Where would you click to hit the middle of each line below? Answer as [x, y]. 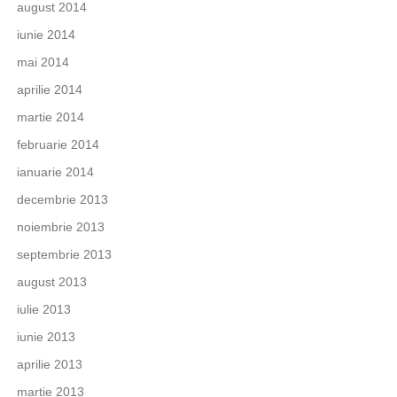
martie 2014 [50, 117]
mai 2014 [43, 62]
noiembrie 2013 [60, 226]
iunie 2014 [46, 34]
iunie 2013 [46, 336]
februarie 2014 [58, 144]
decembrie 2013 [62, 199]
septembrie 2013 [64, 254]
